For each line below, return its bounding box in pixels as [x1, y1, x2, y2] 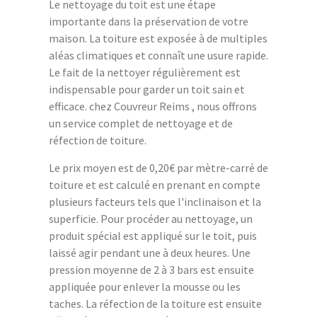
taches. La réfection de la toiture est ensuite [49, 296, 262, 311]
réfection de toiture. [49, 133, 146, 148]
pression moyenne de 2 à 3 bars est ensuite [49, 263, 254, 277]
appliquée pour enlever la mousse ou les [49, 279, 241, 294]
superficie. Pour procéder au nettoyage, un [49, 212, 253, 226]
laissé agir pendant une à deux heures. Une [49, 246, 250, 260]
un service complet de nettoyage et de [49, 116, 233, 131]
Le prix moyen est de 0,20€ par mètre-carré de [49, 161, 268, 175]
